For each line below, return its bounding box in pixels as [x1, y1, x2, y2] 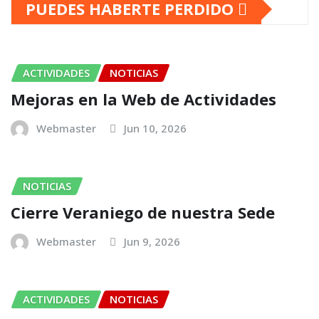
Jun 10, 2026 [124, 121, 187, 136]
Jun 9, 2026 [124, 234, 180, 249]
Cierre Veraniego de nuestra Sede [11, 201, 275, 223]
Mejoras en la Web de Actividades [11, 88, 276, 110]
